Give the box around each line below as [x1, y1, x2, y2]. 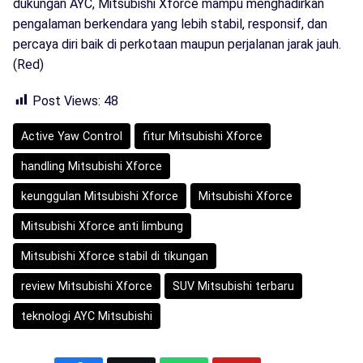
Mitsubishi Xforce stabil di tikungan [21, 249, 208, 263]
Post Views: [32, 92, 100, 109]
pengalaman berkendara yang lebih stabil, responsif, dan [13, 15, 327, 32]
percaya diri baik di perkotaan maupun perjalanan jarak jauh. [13, 36, 341, 52]
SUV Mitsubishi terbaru [173, 279, 294, 293]
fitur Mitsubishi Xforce [143, 129, 263, 143]
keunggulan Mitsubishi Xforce [21, 189, 178, 203]
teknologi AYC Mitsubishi [21, 309, 152, 322]
